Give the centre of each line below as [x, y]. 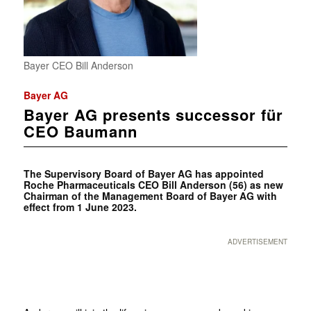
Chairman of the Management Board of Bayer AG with [150, 195]
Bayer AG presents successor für [153, 114]
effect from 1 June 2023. [80, 207]
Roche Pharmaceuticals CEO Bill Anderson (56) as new [153, 184]
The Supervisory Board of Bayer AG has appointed [143, 173]
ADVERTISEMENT [258, 241]
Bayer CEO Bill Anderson [78, 65]
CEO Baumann [80, 131]
